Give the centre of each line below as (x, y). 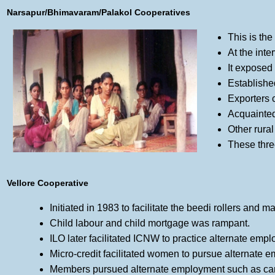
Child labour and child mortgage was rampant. (150, 223)
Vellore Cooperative (48, 183)
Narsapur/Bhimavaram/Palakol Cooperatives (99, 12)
